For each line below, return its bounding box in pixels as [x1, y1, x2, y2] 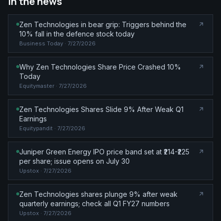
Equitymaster [19, 82, 54, 89]
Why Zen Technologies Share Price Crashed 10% [19, 62, 181, 71]
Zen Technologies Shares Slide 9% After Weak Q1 [19, 105, 184, 113]
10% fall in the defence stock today [19, 29, 135, 38]
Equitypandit [19, 124, 53, 132]
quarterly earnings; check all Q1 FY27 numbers [19, 199, 170, 208]
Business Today [19, 39, 63, 47]
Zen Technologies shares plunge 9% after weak [19, 189, 178, 198]
